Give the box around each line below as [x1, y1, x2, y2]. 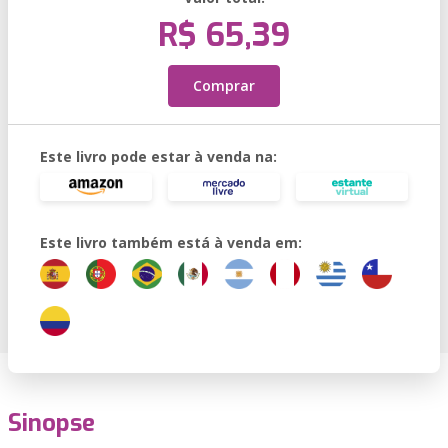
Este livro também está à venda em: [40, 233, 302, 252]
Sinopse [8, 407, 95, 439]
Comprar [193, 76, 255, 95]
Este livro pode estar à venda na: [40, 147, 277, 166]
